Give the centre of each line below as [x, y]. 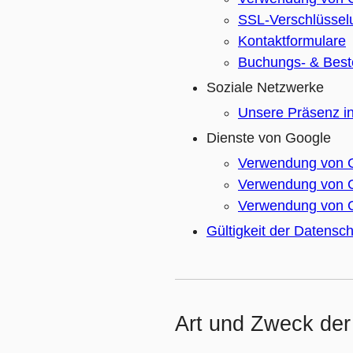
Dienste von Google [269, 138]
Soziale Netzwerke [265, 87]
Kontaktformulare [292, 41]
